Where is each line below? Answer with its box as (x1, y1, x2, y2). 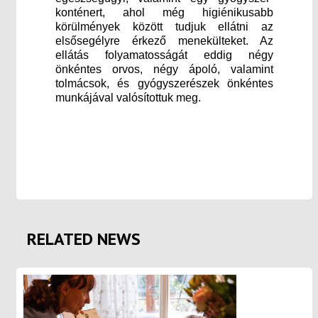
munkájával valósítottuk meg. (55, 91, 204, 104)
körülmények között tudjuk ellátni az (55, 20, 273, 33)
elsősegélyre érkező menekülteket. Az (55, 34, 273, 47)
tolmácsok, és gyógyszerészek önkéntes (55, 77, 273, 89)
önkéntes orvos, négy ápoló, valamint (55, 62, 273, 75)
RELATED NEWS (27, 227, 141, 250)
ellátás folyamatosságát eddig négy (55, 48, 273, 61)
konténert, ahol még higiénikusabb (55, 6, 273, 18)
